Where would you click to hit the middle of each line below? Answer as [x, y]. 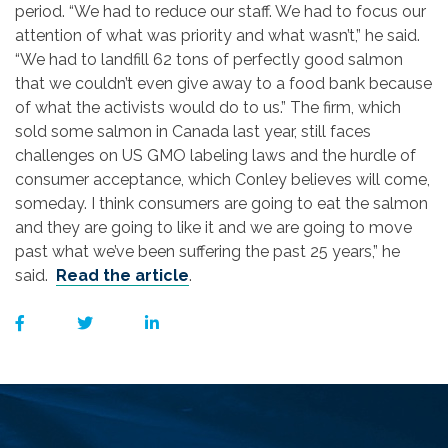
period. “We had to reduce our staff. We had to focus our [220, 11]
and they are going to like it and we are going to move [213, 227]
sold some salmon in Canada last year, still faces [193, 131]
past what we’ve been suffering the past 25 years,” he [207, 251]
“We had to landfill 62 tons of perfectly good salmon [209, 59]
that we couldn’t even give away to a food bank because [223, 83]
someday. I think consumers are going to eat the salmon [221, 203]
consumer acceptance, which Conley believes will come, [222, 179]
